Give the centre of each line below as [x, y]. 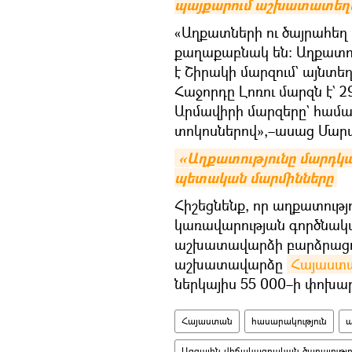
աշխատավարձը [231, 264]
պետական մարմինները [254, 178]
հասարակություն [289, 321]
